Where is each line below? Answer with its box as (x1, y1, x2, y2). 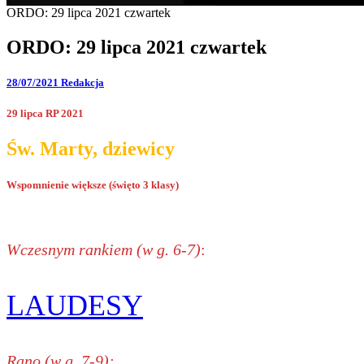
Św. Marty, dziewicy (6, 138, 175, 160)
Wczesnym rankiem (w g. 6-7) (6, 240, 201, 258)
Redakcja (61, 76, 104, 89)
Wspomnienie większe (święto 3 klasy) (6, 178, 179, 191)
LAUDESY (6, 288, 143, 322)
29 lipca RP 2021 (6, 107, 84, 120)
